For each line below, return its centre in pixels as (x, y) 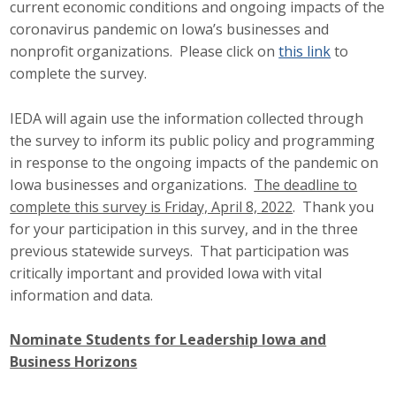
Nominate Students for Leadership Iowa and (168, 340)
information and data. (85, 295)
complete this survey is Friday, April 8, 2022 (152, 206)
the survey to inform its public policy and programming (193, 140)
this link (305, 52)
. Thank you (334, 206)
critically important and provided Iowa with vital (166, 273)
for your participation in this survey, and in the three (184, 228)
